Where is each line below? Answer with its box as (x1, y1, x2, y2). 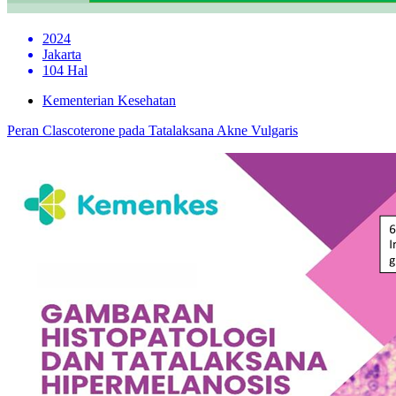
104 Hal (42, 62, 88, 78)
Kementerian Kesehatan (42, 92, 176, 108)
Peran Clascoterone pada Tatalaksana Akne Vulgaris (7, 122, 298, 138)
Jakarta (42, 46, 81, 62)
